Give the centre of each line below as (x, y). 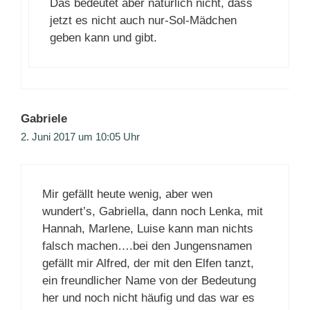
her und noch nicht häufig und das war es (148, 298)
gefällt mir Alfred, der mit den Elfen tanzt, (148, 263)
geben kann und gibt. (103, 38)
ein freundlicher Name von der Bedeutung (149, 280)
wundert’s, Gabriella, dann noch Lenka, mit (153, 211)
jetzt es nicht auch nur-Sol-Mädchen (143, 21)
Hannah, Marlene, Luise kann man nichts (148, 228)
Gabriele (44, 119)
